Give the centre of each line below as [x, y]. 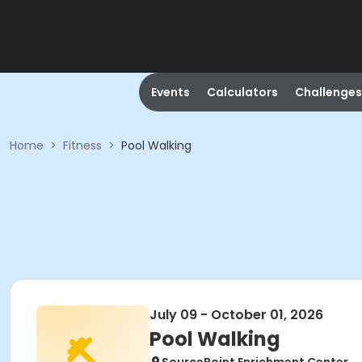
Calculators [242, 92]
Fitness [82, 145]
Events [170, 92]
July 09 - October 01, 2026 [236, 315]
